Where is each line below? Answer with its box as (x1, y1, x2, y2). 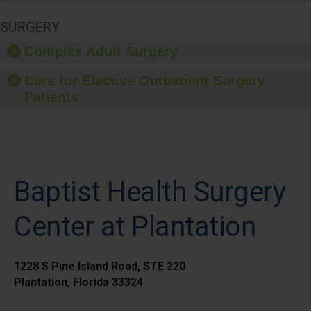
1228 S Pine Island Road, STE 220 (14, 259, 185, 273)
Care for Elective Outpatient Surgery (24, 72, 265, 88)
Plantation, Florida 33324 (14, 275, 143, 289)
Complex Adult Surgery (24, 43, 178, 59)
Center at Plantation (14, 210, 255, 243)
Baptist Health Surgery (14, 175, 285, 208)
